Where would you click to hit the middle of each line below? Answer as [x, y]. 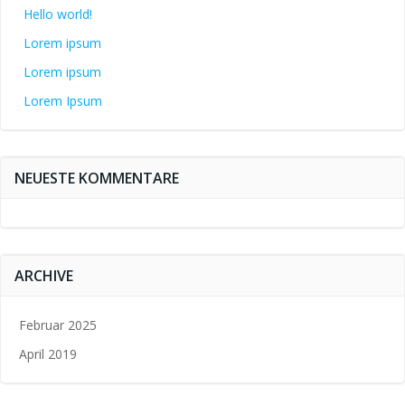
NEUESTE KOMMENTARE [97, 178]
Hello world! [58, 14]
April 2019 [48, 354]
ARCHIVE [44, 276]
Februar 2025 [58, 325]
